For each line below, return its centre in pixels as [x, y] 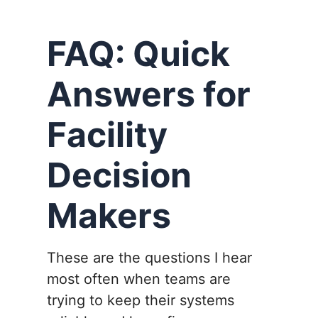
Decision [119, 175]
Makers [109, 216]
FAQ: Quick [138, 54]
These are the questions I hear [149, 258]
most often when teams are [139, 279]
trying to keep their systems [141, 301]
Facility [107, 135]
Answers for [149, 94]
